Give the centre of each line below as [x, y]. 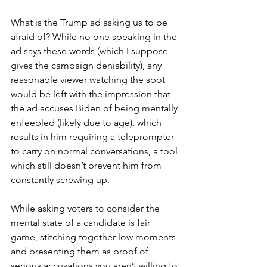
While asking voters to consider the [86, 208]
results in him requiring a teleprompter [94, 136]
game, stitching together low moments [94, 237]
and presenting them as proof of [81, 251]
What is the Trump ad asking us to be [90, 22]
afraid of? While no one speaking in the [95, 36]
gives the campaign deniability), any [87, 65]
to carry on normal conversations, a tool [95, 151]
